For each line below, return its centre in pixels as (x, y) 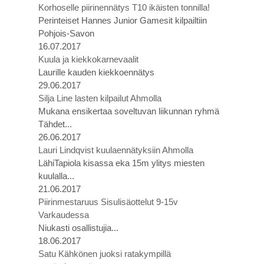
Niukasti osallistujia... (78, 228)
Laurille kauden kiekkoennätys (96, 72)
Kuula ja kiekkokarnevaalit (88, 59)
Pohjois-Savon (66, 33)
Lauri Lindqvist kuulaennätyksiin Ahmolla (116, 150)
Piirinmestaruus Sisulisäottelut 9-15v (108, 202)
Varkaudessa (64, 215)
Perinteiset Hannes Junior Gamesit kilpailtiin (123, 20)
